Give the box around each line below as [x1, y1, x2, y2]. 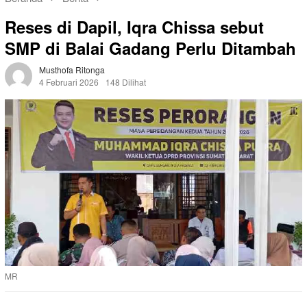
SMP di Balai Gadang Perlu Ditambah [5, 36, 296, 60]
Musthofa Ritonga [39, 64, 105, 76]
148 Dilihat [106, 76, 146, 88]
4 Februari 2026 [39, 76, 99, 88]
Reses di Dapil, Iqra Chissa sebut [5, 15, 264, 39]
